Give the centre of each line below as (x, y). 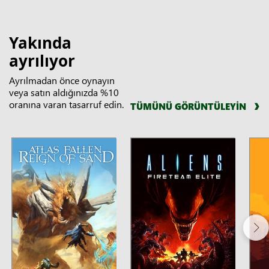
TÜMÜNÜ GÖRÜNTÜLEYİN (188, 106)
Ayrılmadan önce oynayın (62, 80)
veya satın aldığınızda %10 (64, 92)
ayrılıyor (42, 60)
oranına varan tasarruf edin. (66, 104)
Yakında (40, 42)
